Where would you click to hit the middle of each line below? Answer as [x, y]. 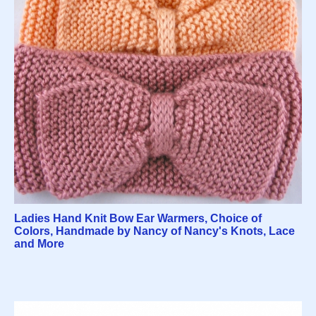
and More [39, 243]
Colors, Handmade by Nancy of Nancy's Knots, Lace [154, 231]
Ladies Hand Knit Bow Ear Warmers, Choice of [138, 218]
